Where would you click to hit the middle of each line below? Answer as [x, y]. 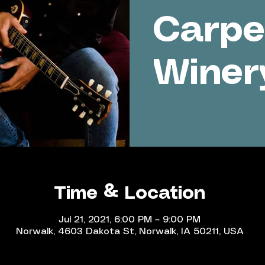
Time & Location [130, 194]
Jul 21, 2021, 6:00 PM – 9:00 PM [130, 220]
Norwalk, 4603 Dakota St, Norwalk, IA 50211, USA [130, 232]
